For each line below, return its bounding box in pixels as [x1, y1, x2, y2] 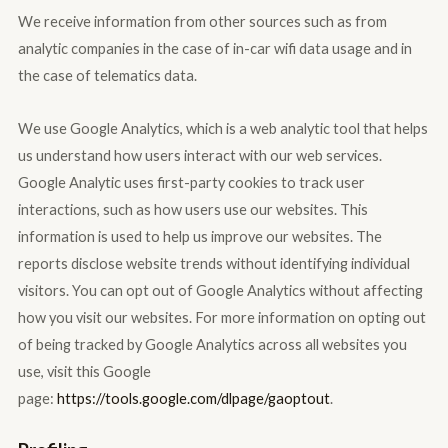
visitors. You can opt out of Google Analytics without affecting [17, 281, 423, 299]
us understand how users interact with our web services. [17, 146, 382, 164]
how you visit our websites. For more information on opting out [17, 308, 426, 326]
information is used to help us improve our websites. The [17, 227, 382, 245]
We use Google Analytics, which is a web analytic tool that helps [17, 119, 428, 137]
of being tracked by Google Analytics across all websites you [17, 335, 407, 353]
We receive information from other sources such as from [17, 13, 387, 31]
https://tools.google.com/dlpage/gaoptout [56, 389, 330, 407]
